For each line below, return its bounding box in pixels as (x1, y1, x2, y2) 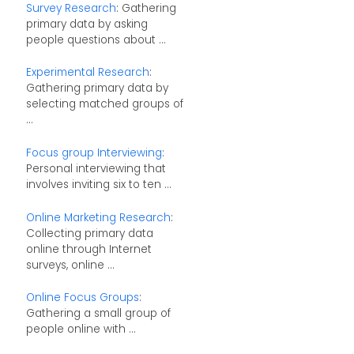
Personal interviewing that (25, 160, 166, 176)
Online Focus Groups (25, 290, 139, 306)
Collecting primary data (25, 225, 153, 241)
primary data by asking (25, 16, 148, 32)
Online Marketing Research (25, 209, 171, 225)
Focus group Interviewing (25, 145, 162, 160)
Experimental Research (25, 65, 149, 81)
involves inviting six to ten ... (25, 176, 171, 192)
